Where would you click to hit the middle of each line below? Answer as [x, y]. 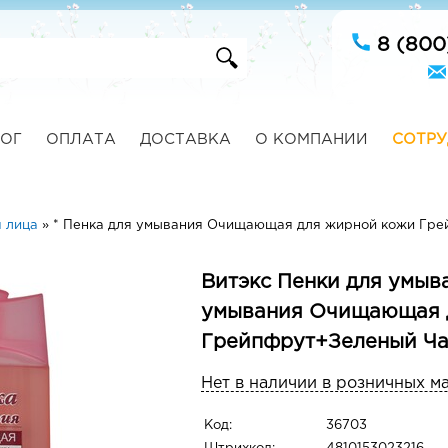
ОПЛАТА [80, 139]
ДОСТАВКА [185, 139]
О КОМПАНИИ [311, 139]
